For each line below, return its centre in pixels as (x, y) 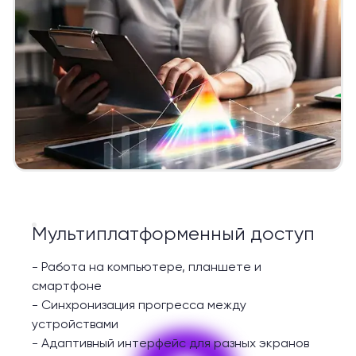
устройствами (75, 324)
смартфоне (67, 286)
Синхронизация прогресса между (144, 305)
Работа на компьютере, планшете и (151, 267)
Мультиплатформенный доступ (173, 234)
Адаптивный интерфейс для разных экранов (175, 343)
